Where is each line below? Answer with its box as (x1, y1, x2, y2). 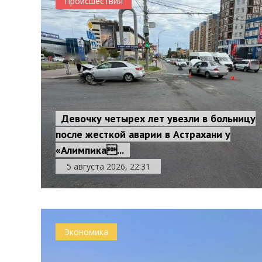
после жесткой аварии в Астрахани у (56, 127, 231, 141)
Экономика (64, 226, 109, 237)
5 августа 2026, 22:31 (66, 161, 150, 172)
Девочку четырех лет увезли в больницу (61, 112, 256, 125)
